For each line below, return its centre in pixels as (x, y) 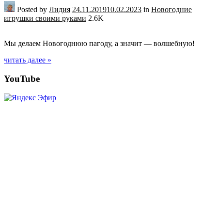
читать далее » (28, 60)
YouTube (22, 79)
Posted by (32, 10)
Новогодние (171, 10)
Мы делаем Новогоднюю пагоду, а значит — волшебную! (99, 44)
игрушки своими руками (45, 18)
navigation (30, 87)
